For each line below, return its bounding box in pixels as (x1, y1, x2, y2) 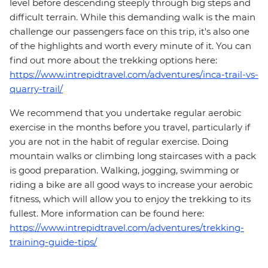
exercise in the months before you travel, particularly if (10, 121, 250, 133)
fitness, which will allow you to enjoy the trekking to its (10, 193, 251, 205)
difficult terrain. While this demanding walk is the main (10, 11, 255, 23)
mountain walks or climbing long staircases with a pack (10, 150, 256, 162)
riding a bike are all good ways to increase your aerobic (10, 179, 252, 191)
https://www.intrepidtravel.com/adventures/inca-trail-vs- (10, 69, 258, 81)
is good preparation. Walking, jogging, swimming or (10, 165, 239, 176)
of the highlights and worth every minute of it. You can (10, 40, 251, 52)
